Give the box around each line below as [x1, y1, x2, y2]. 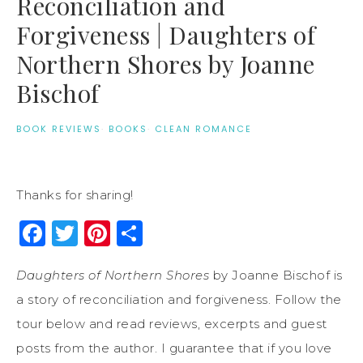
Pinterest [110, 216, 233, 249]
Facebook [45, 216, 174, 249]
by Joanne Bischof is [209, 267, 343, 283]
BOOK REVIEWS [16, 122, 101, 135]
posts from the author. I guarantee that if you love [16, 340, 332, 356]
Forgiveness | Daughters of [16, 18, 315, 51]
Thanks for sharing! [16, 186, 134, 203]
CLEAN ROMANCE [155, 122, 252, 135]
